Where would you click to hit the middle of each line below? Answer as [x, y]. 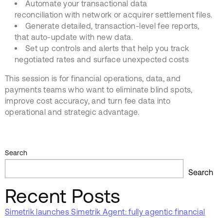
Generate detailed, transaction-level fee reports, [112, 26]
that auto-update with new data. [74, 37]
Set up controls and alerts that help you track [107, 48]
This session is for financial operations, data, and [93, 78]
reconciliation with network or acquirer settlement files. [114, 14]
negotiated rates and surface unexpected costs [102, 59]
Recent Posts [63, 196]
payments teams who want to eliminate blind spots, [99, 89]
